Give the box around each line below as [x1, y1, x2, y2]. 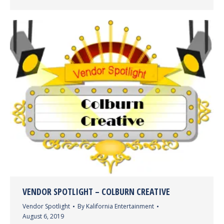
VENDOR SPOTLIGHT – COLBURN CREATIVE [22, 185, 170, 198]
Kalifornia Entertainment [86, 202, 154, 211]
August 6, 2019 [22, 212, 64, 221]
